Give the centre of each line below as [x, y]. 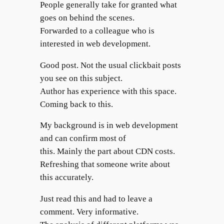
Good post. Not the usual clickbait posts [110, 65]
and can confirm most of [83, 138]
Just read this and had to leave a [96, 199]
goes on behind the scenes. [87, 17]
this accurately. [66, 177]
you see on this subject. [81, 78]
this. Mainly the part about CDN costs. [107, 151]
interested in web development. [95, 43]
